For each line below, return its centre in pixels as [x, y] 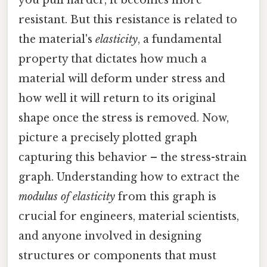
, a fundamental [180, 39]
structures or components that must [117, 255]
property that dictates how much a [113, 59]
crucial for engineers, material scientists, [129, 216]
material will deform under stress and [122, 78]
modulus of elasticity [67, 196]
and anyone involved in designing [110, 236]
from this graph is [166, 196]
